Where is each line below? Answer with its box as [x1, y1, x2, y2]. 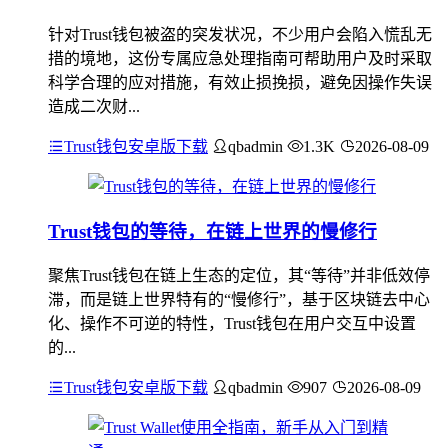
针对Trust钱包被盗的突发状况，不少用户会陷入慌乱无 [48, 26, 432, 44]
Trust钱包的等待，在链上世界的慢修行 [48, 220, 377, 242]
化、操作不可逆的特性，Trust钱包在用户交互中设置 [48, 314, 416, 332]
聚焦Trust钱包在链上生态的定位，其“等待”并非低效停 [48, 266, 430, 284]
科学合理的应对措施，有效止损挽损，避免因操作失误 [48, 74, 432, 92]
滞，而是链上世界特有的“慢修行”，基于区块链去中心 [48, 290, 430, 308]
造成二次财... [48, 98, 140, 116]
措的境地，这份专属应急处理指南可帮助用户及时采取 [48, 50, 432, 68]
